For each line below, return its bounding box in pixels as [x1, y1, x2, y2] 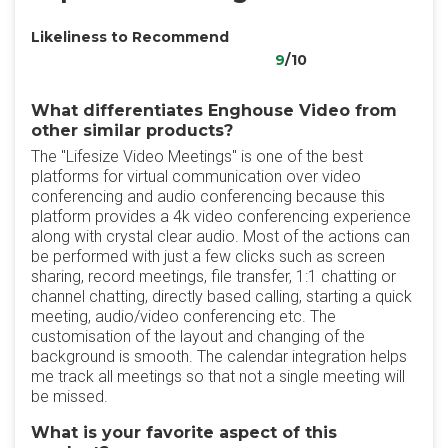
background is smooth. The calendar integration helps [31, 347, 407, 366]
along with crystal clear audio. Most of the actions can [31, 227, 410, 246]
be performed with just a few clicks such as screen [31, 247, 385, 266]
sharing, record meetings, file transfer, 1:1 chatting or [31, 267, 396, 286]
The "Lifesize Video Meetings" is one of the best [31, 147, 363, 166]
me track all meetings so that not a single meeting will [31, 367, 405, 386]
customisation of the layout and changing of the [31, 327, 365, 346]
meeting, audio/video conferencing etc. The [31, 307, 336, 326]
